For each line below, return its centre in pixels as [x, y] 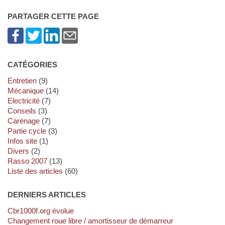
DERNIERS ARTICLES [46, 194]
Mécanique [29, 90]
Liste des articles [37, 171]
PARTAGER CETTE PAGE [53, 16]
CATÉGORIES [32, 64]
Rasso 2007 [30, 161]
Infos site [23, 141]
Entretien [24, 80]
